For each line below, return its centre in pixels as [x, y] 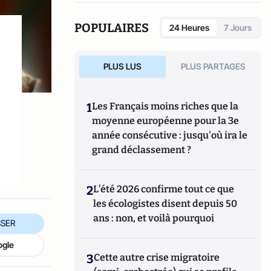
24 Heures [189, 27]
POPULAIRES [112, 28]
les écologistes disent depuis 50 [165, 203]
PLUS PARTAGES [214, 66]
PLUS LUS [122, 66]
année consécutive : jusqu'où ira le [170, 135]
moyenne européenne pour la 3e [166, 120]
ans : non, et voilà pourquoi [154, 218]
